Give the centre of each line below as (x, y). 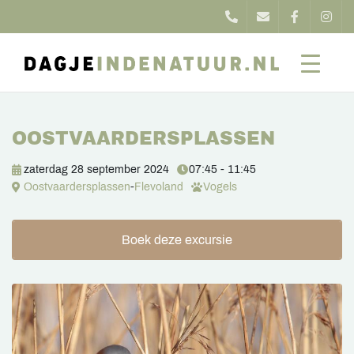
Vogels (220, 187)
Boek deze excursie (177, 240)
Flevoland (159, 187)
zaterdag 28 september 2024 (96, 169)
